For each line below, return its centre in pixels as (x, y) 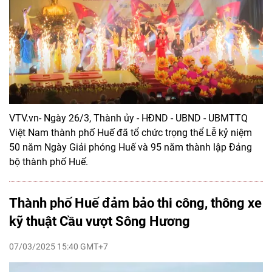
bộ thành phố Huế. (49, 162)
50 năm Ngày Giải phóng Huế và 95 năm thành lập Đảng (131, 148)
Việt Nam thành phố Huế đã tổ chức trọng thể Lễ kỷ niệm (131, 133)
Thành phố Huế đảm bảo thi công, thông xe (135, 203)
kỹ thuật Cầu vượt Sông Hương (100, 222)
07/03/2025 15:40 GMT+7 (59, 247)
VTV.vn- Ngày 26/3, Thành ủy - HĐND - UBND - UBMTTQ (128, 118)
